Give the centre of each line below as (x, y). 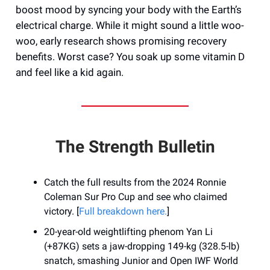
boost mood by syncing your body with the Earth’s (129, 10)
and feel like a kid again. (70, 73)
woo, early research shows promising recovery (121, 41)
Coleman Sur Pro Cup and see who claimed (136, 197)
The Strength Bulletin (135, 147)
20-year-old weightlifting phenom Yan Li (128, 232)
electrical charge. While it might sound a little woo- (130, 26)
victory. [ (61, 212)
